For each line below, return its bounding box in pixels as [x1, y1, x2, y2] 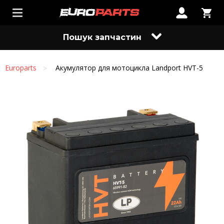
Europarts [5, 63, 36, 72]
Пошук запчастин [62, 32, 141, 42]
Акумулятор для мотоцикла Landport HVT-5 [55, 63, 203, 72]
